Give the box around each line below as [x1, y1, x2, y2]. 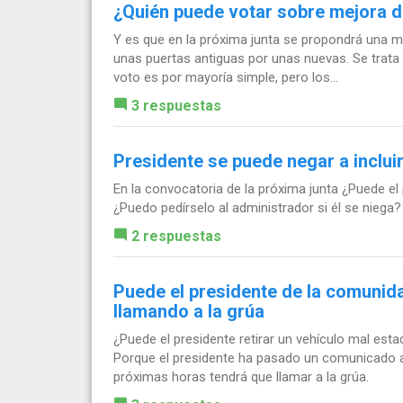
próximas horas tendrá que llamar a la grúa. [113, 368, 369, 385]
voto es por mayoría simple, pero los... [113, 68, 338, 85]
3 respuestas [131, 96, 221, 114]
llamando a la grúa [113, 300, 264, 322]
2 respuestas [131, 227, 221, 245]
